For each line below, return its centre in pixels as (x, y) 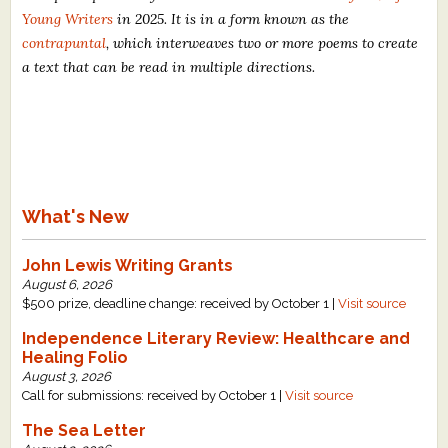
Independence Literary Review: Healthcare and (216, 338)
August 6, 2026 (67, 284)
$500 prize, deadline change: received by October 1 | (180, 303)
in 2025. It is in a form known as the (231, 18)
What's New (76, 216)
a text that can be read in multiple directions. (169, 66)
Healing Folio (75, 357)
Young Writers (68, 18)
